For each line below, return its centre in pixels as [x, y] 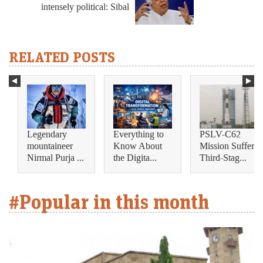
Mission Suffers [229, 146]
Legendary [47, 134]
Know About [138, 146]
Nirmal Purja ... [55, 158]
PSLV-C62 [220, 134]
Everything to [139, 134]
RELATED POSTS [62, 57]
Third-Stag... [223, 158]
